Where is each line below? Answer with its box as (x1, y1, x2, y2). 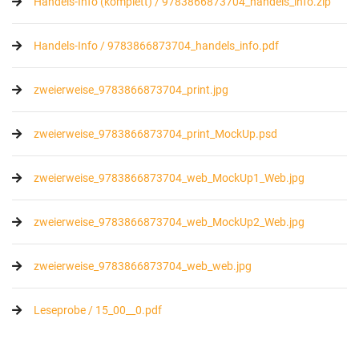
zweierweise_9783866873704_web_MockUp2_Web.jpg (34, 216, 305, 229)
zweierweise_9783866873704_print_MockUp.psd (34, 127, 277, 141)
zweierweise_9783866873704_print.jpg (34, 83, 228, 97)
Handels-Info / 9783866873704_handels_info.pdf (34, 39, 279, 53)
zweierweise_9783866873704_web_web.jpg (34, 260, 252, 273)
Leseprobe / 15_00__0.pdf (34, 304, 162, 317)
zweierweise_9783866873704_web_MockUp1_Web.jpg (34, 171, 305, 185)
